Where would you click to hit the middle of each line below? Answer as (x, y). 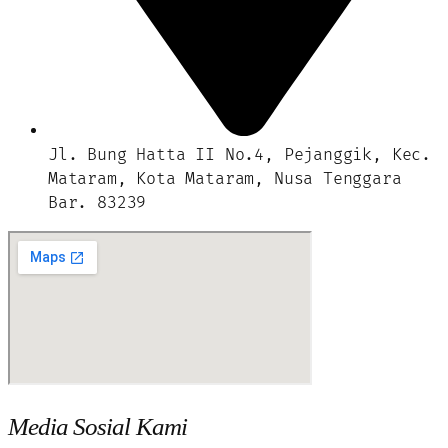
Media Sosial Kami (97, 426)
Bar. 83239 (97, 202)
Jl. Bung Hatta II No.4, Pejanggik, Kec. (239, 154)
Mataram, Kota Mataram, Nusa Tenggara (225, 178)
